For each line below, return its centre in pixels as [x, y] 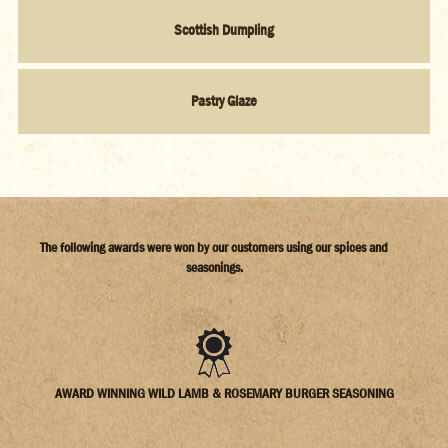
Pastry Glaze [224, 101]
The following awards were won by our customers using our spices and [214, 246]
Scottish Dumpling [224, 30]
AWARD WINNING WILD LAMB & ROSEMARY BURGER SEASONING [224, 392]
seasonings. [214, 266]
